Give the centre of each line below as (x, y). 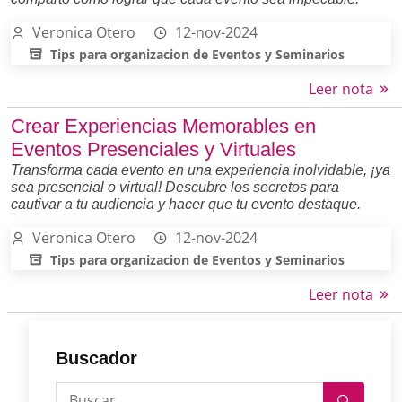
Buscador (96, 358)
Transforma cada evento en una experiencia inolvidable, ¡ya (201, 170)
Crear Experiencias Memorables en (163, 126)
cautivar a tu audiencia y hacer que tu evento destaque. (186, 204)
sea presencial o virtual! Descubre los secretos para (175, 187)
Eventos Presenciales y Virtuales (153, 149)
